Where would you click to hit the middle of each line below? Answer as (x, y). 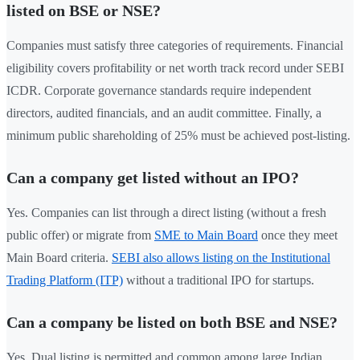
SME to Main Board (206, 235)
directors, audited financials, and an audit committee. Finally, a (164, 113)
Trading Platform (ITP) (65, 280)
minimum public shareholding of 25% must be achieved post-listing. (178, 136)
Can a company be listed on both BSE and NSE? (172, 323)
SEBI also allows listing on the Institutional (221, 258)
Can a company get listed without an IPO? (153, 178)
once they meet (298, 235)
